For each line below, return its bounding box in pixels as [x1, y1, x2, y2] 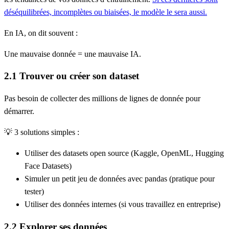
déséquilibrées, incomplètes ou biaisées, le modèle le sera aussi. [4, 7, 207, 16]
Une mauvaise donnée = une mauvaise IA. [4, 49, 141, 58]
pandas [145, 174, 167, 183]
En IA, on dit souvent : [4, 28, 78, 37]
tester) [25, 187, 44, 196]
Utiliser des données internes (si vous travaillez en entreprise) [25, 199, 220, 209]
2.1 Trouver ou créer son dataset [4, 71, 139, 82]
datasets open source [63, 148, 129, 157]
